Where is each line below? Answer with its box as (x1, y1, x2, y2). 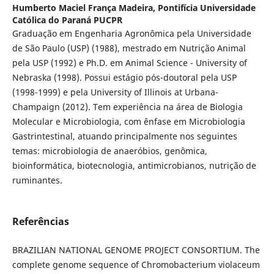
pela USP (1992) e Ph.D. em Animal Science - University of (12, 57, 247, 69)
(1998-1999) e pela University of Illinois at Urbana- (12, 86, 218, 98)
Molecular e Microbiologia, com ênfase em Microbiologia (12, 116, 245, 128)
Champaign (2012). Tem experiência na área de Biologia (12, 101, 243, 113)
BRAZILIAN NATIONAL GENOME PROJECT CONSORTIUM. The (12, 244, 260, 256)
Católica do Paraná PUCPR (12, 14, 122, 26)
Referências (12, 215, 69, 229)
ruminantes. (12, 174, 62, 187)
